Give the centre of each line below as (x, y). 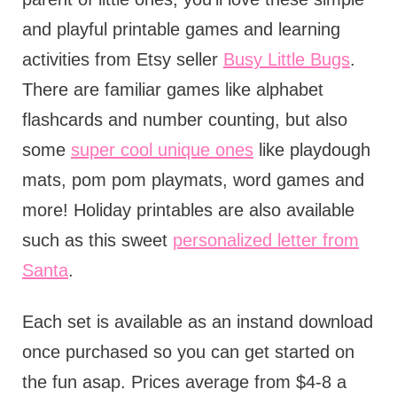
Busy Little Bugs (286, 59)
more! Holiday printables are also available (188, 210)
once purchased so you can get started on (188, 352)
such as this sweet (97, 240)
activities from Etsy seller (122, 59)
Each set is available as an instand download (197, 322)
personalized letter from (265, 240)
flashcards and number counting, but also (184, 120)
